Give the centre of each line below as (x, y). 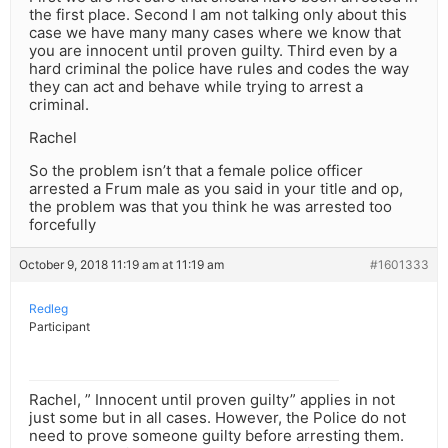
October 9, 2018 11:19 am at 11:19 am (121, 265)
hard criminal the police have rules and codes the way (219, 69)
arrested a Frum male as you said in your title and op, (216, 189)
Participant (59, 327)
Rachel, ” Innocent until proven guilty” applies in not (212, 400)
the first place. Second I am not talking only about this (218, 15)
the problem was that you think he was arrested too (210, 207)
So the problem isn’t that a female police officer (196, 171)
